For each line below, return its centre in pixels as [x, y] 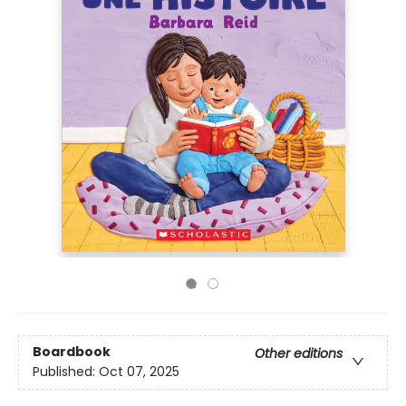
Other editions [299, 354]
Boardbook [72, 352]
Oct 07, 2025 [139, 372]
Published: [66, 372]
